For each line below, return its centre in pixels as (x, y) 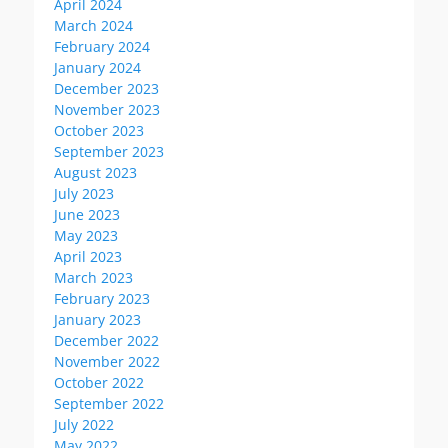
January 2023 (97, 319)
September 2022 (109, 403)
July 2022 (84, 424)
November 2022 (107, 361)
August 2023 (95, 172)
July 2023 (84, 193)
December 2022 (106, 340)
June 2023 (87, 214)
